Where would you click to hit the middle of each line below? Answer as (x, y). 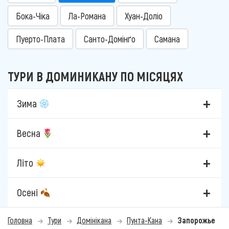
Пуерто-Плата (40, 39)
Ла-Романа (87, 16)
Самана (167, 39)
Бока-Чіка (33, 16)
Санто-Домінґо (110, 39)
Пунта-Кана (144, 220)
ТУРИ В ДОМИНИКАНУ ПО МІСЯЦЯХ (95, 76)
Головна (20, 220)
